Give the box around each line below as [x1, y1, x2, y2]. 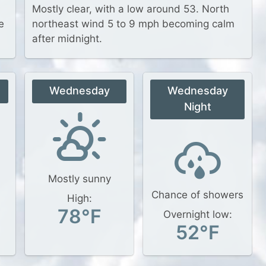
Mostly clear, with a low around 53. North [32, 3, 229, 15]
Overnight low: [163, 208, 232, 220]
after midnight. [32, 33, 102, 45]
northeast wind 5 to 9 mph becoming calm [32, 18, 235, 30]
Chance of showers [151, 189, 243, 201]
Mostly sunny [47, 173, 111, 185]
